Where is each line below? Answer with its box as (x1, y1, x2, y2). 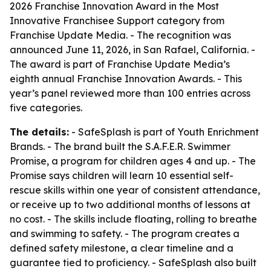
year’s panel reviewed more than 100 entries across (10, 87, 250, 99)
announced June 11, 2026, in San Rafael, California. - (10, 44, 255, 56)
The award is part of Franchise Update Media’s (10, 58, 230, 70)
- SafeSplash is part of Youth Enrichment (69, 126, 259, 138)
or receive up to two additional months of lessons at (10, 198, 250, 211)
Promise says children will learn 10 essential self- (10, 169, 233, 181)
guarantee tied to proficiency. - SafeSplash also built (10, 256, 256, 269)
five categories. (10, 102, 82, 114)
